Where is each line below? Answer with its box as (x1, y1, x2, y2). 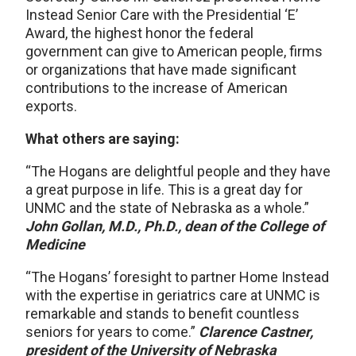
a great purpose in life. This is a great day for (25, 181, 303, 198)
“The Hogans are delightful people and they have (25, 163, 331, 180)
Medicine (25, 236, 85, 253)
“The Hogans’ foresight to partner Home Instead (25, 269, 329, 285)
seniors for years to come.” (25, 323, 199, 340)
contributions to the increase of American (25, 79, 288, 96)
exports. (25, 98, 77, 114)
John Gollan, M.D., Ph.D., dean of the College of (25, 218, 324, 234)
